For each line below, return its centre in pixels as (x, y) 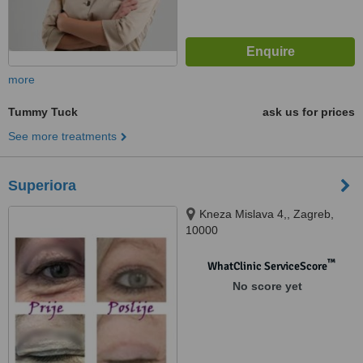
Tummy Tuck (43, 112)
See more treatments (62, 136)
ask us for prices (309, 112)
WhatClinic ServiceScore (267, 266)
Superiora (42, 186)
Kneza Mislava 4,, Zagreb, (267, 214)
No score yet (267, 286)
